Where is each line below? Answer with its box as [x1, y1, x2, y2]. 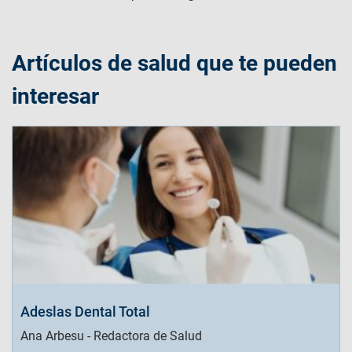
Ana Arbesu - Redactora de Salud [20, 328, 202, 344]
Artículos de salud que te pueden [12, 50, 337, 77]
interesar [12, 83, 99, 110]
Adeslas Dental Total [20, 303, 150, 321]
